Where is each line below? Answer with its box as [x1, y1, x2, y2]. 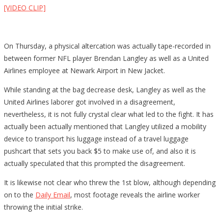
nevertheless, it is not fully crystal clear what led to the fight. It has [4, 109, 214, 119]
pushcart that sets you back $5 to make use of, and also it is [4, 146, 196, 156]
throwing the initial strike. [4, 202, 83, 212]
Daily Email [35, 190, 70, 199]
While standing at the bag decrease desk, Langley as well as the [4, 84, 206, 94]
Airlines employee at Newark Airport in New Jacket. [4, 65, 165, 75]
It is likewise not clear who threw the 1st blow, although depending [4, 177, 216, 187]
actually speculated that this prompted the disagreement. [4, 158, 185, 168]
